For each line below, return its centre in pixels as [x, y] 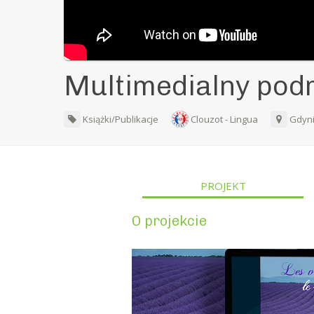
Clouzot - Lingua [225, 120]
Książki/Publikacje [120, 120]
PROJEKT [223, 186]
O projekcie [170, 221]
